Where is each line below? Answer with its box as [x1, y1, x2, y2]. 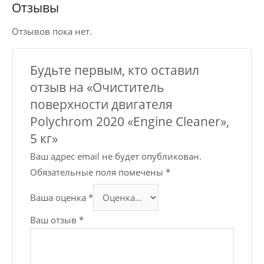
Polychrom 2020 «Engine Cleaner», [30, 113, 230, 130]
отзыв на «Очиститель [30, 78, 164, 95]
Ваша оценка [30, 192, 89, 204]
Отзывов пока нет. [12, 25, 92, 37]
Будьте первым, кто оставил [30, 61, 200, 78]
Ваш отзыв [30, 214, 80, 226]
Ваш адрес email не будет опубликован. [30, 150, 202, 163]
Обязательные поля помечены [30, 166, 166, 179]
